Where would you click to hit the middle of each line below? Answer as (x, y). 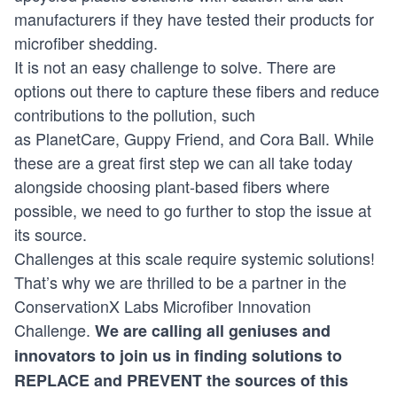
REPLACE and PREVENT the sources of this (181, 381)
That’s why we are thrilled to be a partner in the (180, 282)
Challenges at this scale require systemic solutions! (195, 258)
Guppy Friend (172, 139)
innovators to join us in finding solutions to (178, 356)
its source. (51, 234)
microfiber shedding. (86, 43)
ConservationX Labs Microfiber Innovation (163, 306)
